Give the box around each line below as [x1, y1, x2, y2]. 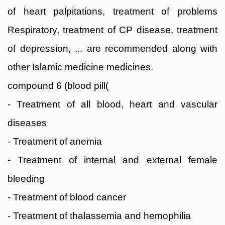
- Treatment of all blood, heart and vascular [8, 98, 217, 109]
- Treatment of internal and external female [8, 154, 217, 165]
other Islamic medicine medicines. [8, 61, 153, 72]
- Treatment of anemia [8, 136, 102, 147]
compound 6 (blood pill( [8, 80, 108, 91]
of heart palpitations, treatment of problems [8, 6, 217, 17]
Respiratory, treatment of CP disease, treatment [8, 24, 217, 35]
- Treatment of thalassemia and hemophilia [8, 210, 191, 221]
